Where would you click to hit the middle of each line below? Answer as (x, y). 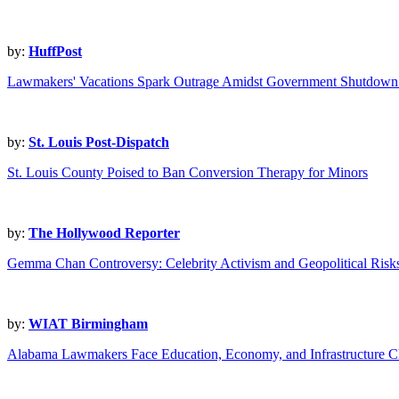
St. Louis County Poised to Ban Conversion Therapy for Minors (187, 173)
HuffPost (55, 52)
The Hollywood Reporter (104, 233)
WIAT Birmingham (88, 324)
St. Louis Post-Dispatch (99, 142)
